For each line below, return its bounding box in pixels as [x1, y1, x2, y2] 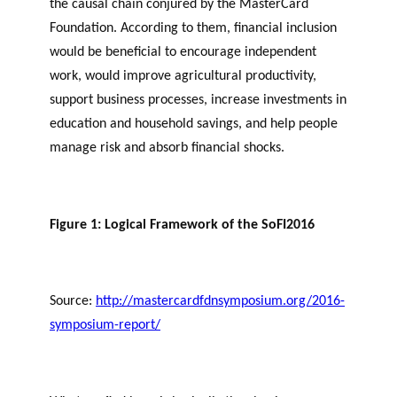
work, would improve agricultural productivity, [50, 69, 316, 84]
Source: [50, 294, 96, 309]
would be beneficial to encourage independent [50, 45, 316, 60]
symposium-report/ [50, 318, 160, 333]
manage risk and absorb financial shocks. [50, 141, 284, 156]
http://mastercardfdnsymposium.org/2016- [96, 294, 345, 309]
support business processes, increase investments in [50, 93, 346, 108]
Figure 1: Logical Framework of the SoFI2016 [50, 217, 315, 232]
